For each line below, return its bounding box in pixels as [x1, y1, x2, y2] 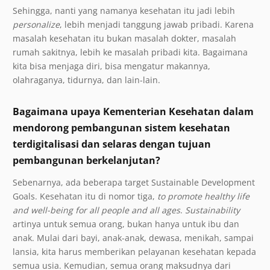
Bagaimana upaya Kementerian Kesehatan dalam [13, 105, 254, 119]
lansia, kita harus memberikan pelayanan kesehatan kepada [13, 246, 256, 258]
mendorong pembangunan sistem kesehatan [13, 121, 230, 135]
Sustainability [185, 204, 240, 216]
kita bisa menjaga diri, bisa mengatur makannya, [13, 60, 210, 72]
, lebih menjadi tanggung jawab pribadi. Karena [60, 19, 254, 31]
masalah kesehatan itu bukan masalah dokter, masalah [13, 33, 236, 45]
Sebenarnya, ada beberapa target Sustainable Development [13, 177, 255, 189]
